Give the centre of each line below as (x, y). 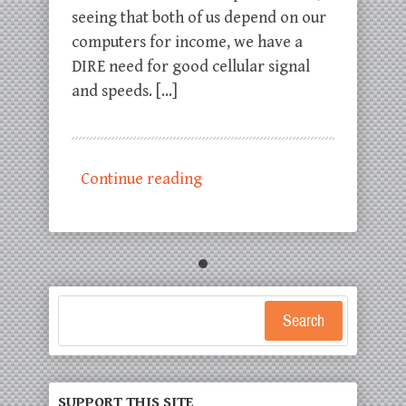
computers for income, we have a (187, 42)
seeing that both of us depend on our (199, 18)
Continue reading (141, 179)
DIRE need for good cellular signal (191, 67)
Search (304, 321)
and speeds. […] (125, 91)
